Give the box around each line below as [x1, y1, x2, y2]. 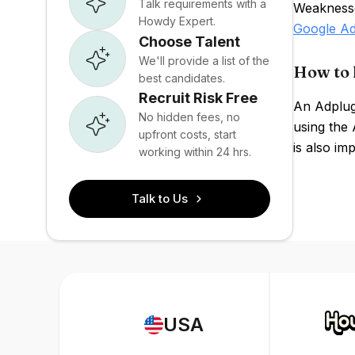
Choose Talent [139, 32, 240, 50]
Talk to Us [132, 191, 189, 206]
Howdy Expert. [139, 13, 216, 28]
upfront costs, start [139, 128, 236, 141]
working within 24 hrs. [139, 145, 251, 158]
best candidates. [139, 71, 225, 85]
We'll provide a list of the [139, 53, 269, 67]
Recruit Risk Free [139, 90, 258, 106]
